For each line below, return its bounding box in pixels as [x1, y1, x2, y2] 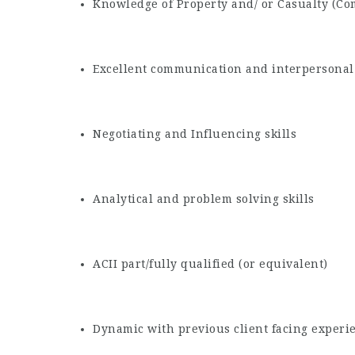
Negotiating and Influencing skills [93, 128, 296, 140]
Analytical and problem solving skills [93, 193, 315, 205]
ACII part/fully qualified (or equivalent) [93, 258, 328, 270]
